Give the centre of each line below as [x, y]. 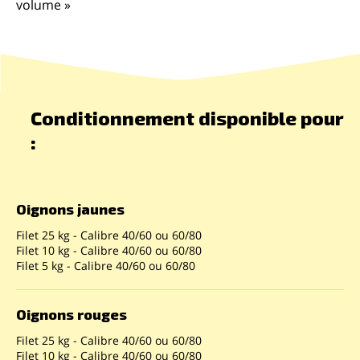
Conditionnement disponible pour [187, 118]
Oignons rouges [72, 315]
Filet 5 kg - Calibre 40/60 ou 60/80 [106, 266]
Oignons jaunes [70, 209]
